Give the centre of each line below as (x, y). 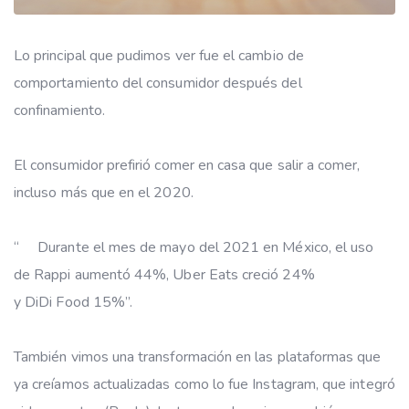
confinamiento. (61, 110)
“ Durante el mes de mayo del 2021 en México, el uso (194, 247)
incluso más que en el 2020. (107, 192)
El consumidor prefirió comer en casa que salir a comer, (187, 165)
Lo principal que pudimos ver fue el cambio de (159, 55)
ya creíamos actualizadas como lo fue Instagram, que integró (204, 384)
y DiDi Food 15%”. (77, 302)
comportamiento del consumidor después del (158, 83)
